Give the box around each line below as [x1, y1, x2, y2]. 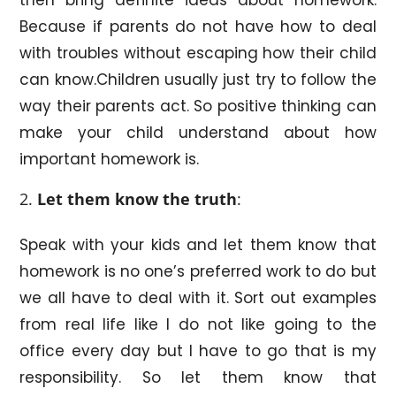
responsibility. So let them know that [19, 366, 377, 388]
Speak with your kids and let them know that [19, 233, 377, 255]
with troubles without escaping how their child [19, 42, 377, 64]
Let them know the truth [37, 187, 238, 209]
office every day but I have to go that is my [19, 339, 377, 362]
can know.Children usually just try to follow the [19, 68, 377, 90]
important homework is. [19, 148, 200, 170]
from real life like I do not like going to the [19, 313, 377, 335]
